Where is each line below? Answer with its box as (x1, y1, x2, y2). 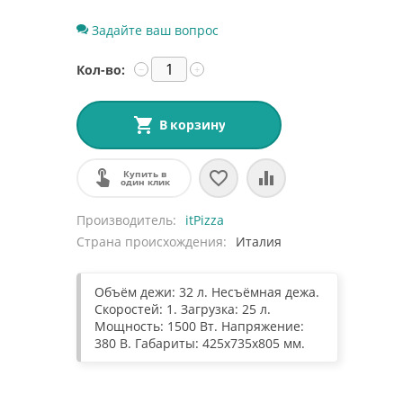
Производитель (76, 211, 174, 228)
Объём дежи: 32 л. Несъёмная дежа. (94, 283, 320, 300)
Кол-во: (76, 61, 126, 78)
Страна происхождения (76, 233, 224, 250)
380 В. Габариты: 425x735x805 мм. (94, 335, 306, 352)
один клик (120, 175, 170, 188)
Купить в (123, 167, 167, 180)
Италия (236, 233, 282, 250)
